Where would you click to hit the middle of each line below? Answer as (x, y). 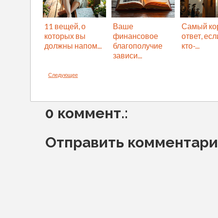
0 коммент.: (87, 113)
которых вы (65, 36)
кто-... (191, 45)
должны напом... (73, 45)
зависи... (127, 55)
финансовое (136, 36)
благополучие (138, 45)
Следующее (63, 74)
